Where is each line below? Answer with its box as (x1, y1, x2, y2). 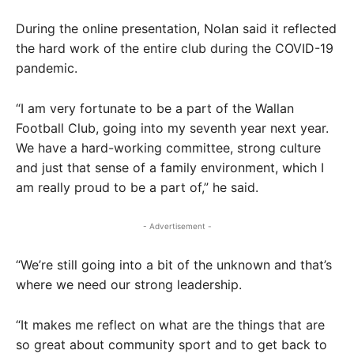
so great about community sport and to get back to (16, 336, 327, 352)
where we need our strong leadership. (16, 276, 242, 292)
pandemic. (16, 59, 77, 76)
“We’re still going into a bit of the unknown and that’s (16, 256, 332, 273)
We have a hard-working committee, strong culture (16, 139, 321, 156)
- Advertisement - (142, 220, 212, 231)
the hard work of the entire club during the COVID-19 (16, 40, 333, 56)
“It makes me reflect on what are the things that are (16, 316, 325, 333)
